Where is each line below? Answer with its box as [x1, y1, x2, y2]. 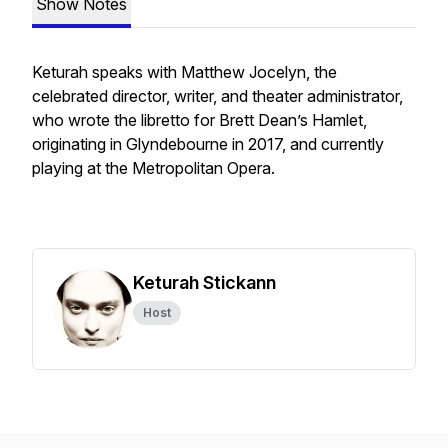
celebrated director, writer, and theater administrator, [32, 86, 403, 106]
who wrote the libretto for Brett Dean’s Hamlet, [32, 110, 367, 130]
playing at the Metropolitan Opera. [32, 158, 275, 178]
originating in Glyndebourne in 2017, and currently [32, 134, 384, 154]
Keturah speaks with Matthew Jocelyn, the [32, 62, 337, 82]
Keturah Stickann [133, 272, 276, 293]
